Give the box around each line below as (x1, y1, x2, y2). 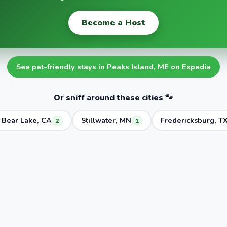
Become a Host (82, 17, 145, 28)
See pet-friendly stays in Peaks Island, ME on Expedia (16, 61, 211, 72)
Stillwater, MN (81, 115, 131, 126)
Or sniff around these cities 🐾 (54, 92, 173, 104)
